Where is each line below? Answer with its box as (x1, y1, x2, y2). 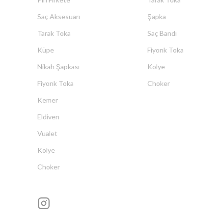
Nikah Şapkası (37, 62, 80, 71)
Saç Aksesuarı (37, 12, 80, 21)
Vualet (37, 129, 57, 137)
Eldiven (37, 112, 59, 121)
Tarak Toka (37, 29, 71, 37)
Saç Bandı (147, 29, 177, 37)
